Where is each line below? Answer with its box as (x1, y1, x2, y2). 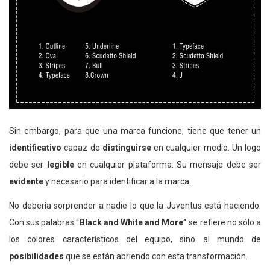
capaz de (61, 143, 102, 153)
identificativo (9, 143, 61, 153)
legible (46, 160, 74, 170)
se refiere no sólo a (187, 218, 262, 228)
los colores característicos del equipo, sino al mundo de (9, 234, 261, 245)
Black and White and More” (79, 218, 187, 228)
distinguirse (102, 143, 151, 153)
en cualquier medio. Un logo (151, 143, 261, 153)
